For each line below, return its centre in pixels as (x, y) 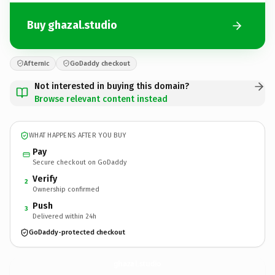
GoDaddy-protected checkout (77, 232)
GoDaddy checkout (100, 63)
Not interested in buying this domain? (112, 86)
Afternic (37, 63)
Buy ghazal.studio (72, 25)
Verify (45, 179)
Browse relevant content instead (101, 99)
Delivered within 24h (64, 216)
